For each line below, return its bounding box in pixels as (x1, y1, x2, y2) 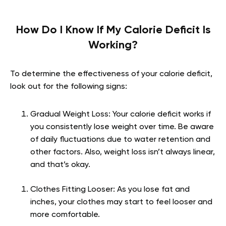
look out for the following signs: (10, 82, 127, 91)
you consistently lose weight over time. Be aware (30, 123, 214, 131)
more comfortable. (30, 210, 100, 219)
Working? (88, 39, 138, 51)
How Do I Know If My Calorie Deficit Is (16, 24, 210, 36)
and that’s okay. (30, 160, 90, 169)
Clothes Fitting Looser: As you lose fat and (30, 185, 190, 194)
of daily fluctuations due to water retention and (30, 135, 210, 144)
